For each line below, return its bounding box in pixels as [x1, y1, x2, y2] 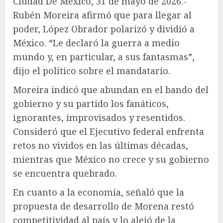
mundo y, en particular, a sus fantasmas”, [13, 51, 195, 63]
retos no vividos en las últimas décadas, [13, 139, 188, 152]
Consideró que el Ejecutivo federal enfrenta [13, 125, 204, 138]
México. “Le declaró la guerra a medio [13, 37, 180, 49]
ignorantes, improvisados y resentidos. [13, 111, 185, 124]
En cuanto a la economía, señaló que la [13, 186, 184, 199]
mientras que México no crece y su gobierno [13, 153, 209, 166]
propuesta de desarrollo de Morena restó [13, 200, 194, 213]
